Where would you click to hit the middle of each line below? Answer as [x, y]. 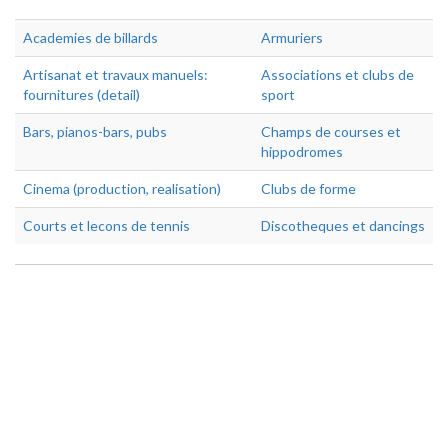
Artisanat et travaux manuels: [115, 74]
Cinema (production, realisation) [122, 188]
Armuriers [292, 37]
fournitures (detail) [81, 94]
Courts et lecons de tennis [106, 225]
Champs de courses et [331, 131]
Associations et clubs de [337, 74]
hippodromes [302, 151]
